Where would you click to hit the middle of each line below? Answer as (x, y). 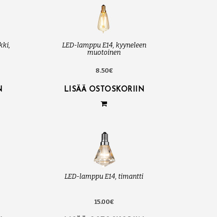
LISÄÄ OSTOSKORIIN (104, 90)
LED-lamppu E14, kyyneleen (104, 46)
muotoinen (104, 53)
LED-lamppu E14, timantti (104, 177)
